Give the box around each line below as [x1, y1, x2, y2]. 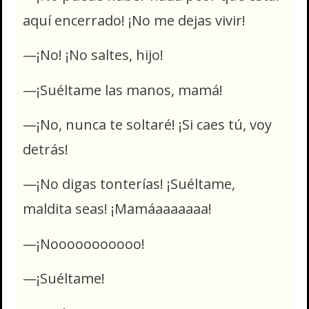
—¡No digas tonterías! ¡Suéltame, [23, 175, 235, 194]
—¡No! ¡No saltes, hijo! [23, 46, 167, 65]
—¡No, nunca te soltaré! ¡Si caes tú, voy [23, 115, 272, 134]
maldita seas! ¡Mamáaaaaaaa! [23, 199, 212, 219]
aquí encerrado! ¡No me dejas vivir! [23, 10, 246, 30]
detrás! [23, 140, 68, 159]
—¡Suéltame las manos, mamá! [23, 80, 223, 99]
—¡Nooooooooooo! [23, 234, 145, 253]
